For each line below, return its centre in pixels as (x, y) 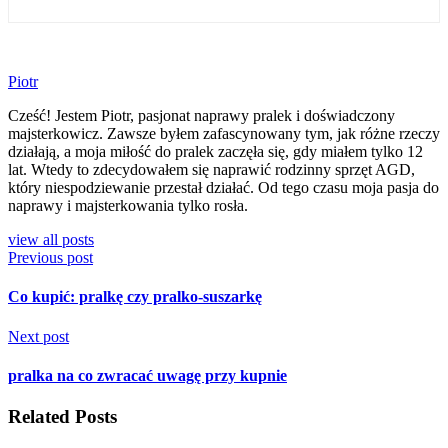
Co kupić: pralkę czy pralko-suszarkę (135, 297)
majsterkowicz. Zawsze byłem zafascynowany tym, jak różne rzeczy (224, 134)
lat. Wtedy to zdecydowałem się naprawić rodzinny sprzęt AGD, (211, 170)
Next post (38, 336)
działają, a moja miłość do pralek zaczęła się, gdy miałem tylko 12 (215, 152)
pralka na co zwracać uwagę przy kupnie (147, 375)
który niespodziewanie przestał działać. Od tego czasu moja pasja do (223, 188)
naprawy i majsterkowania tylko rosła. (128, 206)
